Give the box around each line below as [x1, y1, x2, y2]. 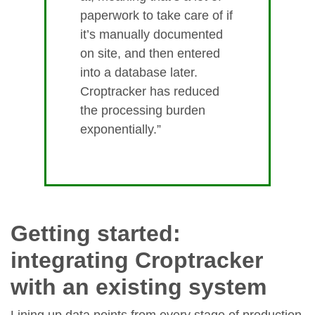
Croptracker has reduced [80, 84, 219, 99]
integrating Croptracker [11, 247, 263, 274]
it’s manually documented [80, 27, 223, 42]
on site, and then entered [80, 46, 220, 61]
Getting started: [11, 221, 181, 247]
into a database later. [80, 65, 198, 80]
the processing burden [80, 103, 205, 118]
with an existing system [11, 274, 266, 300]
